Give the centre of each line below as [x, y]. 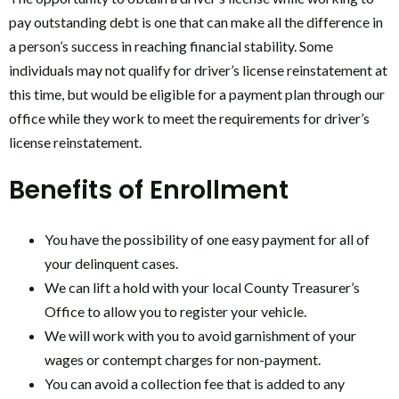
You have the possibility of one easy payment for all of [207, 240]
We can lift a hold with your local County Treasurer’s [202, 288]
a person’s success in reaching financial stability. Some [171, 46]
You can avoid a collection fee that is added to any [195, 384]
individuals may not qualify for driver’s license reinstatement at [198, 70]
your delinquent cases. [111, 264]
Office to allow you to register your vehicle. [175, 312]
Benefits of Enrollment [149, 191]
